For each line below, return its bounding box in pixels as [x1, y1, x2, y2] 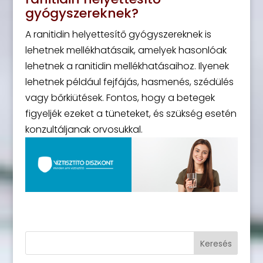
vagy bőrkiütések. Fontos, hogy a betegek [25, 91, 215, 104]
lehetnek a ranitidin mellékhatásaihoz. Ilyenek [25, 59, 229, 73]
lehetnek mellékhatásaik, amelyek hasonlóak [25, 43, 227, 57]
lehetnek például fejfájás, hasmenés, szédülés [25, 75, 234, 89]
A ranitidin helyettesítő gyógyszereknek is [25, 28, 211, 41]
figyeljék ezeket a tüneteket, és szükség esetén [25, 107, 237, 120]
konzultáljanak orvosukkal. [25, 123, 143, 136]
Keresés [200, 237, 232, 249]
